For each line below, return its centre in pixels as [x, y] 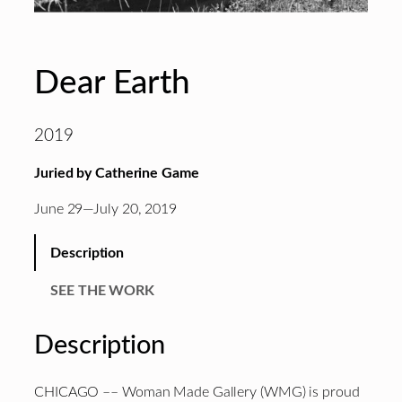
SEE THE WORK [103, 290]
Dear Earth [112, 83]
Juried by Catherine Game [117, 173]
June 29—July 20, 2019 [105, 210]
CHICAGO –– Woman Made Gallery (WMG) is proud [197, 393]
